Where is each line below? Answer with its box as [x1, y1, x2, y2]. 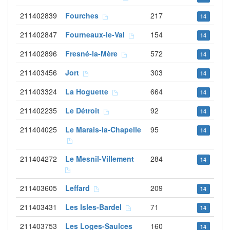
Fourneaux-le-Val [65, 29, 129, 40]
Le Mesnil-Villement [65, 154, 138, 164]
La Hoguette [65, 86, 112, 97]
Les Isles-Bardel [65, 202, 126, 212]
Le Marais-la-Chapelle [65, 124, 141, 135]
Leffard [65, 183, 94, 193]
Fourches [65, 10, 103, 21]
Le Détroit [65, 105, 104, 116]
